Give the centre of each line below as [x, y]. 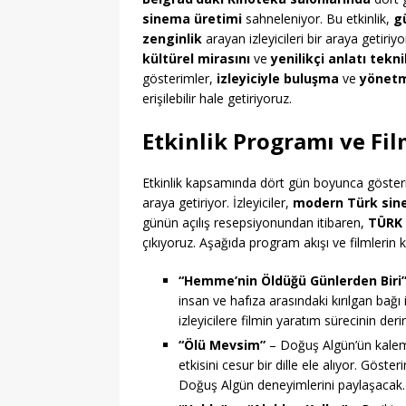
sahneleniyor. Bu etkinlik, [318, 19]
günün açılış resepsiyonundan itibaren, [255, 223]
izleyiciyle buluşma [278, 79]
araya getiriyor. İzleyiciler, [217, 203]
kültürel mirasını [196, 59]
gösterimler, [179, 79]
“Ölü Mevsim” [222, 345]
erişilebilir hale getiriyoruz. [217, 99]
